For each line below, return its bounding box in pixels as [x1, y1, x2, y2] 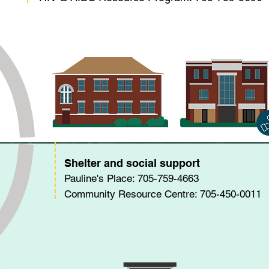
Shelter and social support [64, 157, 200, 169]
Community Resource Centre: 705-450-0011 [64, 188, 261, 200]
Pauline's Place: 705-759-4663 [64, 172, 199, 184]
